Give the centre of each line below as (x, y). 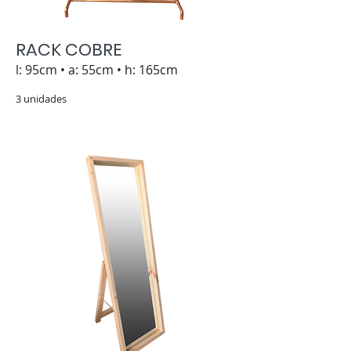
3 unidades (41, 99)
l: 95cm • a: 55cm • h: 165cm (97, 70)
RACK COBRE (69, 50)
